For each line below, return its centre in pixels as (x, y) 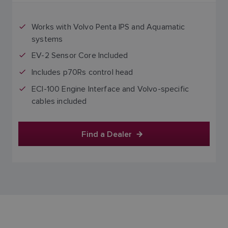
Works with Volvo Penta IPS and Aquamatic (108, 27)
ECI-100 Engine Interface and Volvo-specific (110, 89)
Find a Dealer (107, 134)
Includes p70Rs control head (82, 72)
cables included (59, 101)
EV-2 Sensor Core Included (80, 55)
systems (47, 39)
